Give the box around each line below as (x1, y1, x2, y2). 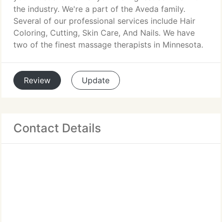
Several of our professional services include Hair (13, 16, 195, 26)
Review (24, 75, 51, 85)
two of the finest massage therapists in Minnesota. (13, 40, 203, 50)
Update (82, 75, 110, 85)
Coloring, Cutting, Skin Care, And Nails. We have (13, 28, 195, 38)
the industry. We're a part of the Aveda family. (13, 4, 185, 14)
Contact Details (13, 121, 101, 135)
